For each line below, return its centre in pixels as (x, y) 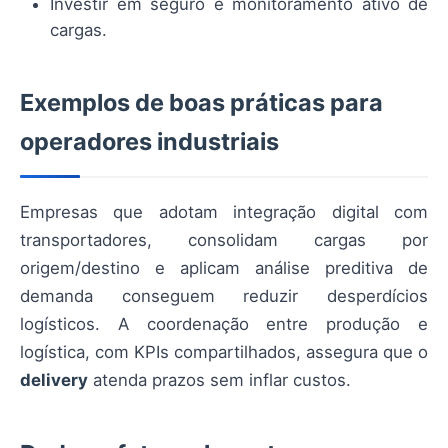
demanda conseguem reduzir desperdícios (224, 295)
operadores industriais (149, 141)
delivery (54, 379)
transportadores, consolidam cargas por (224, 239)
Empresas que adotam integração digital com (224, 211)
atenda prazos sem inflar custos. (219, 379)
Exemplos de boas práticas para (201, 102)
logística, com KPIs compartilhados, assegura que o (224, 351)
